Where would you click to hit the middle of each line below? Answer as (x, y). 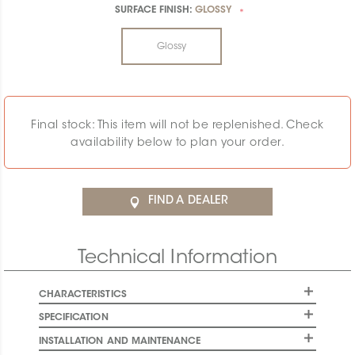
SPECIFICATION (73, 318)
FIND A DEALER (188, 202)
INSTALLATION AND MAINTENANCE (120, 341)
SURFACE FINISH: (155, 11)
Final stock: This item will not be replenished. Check (177, 126)
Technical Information (177, 259)
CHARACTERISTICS (82, 294)
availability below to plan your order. (177, 144)
